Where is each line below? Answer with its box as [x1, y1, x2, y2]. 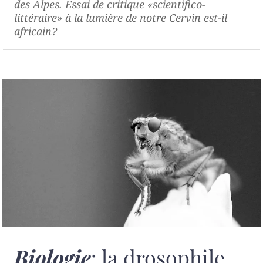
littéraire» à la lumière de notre [14, 11, 169, 25]
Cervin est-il [169, 11, 227, 25]
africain [14, 24, 52, 39]
